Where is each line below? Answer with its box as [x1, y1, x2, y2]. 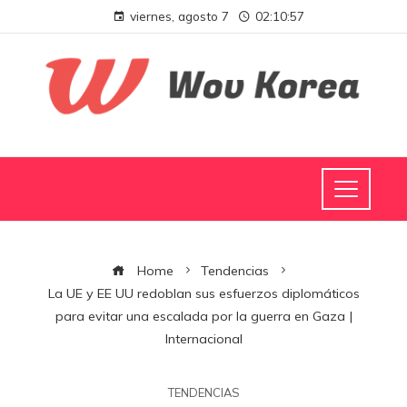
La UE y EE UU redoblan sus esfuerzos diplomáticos [47, 284, 360, 302]
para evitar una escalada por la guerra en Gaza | [55, 307, 352, 324]
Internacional [164, 330, 243, 347]
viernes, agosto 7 [129, 8, 229, 24]
